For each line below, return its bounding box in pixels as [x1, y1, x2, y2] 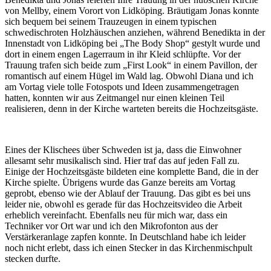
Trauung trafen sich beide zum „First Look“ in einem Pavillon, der [5, 60, 257, 71]
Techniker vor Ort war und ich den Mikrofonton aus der [5, 221, 218, 232]
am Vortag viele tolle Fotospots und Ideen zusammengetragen [5, 82, 239, 93]
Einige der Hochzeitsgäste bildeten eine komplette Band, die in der [5, 166, 258, 177]
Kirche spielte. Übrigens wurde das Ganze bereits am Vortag [5, 177, 235, 188]
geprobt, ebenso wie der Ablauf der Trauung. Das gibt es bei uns [5, 188, 250, 199]
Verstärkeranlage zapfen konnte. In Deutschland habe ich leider [5, 232, 246, 243]
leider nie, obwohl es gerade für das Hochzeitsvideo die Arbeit [5, 199, 242, 210]
